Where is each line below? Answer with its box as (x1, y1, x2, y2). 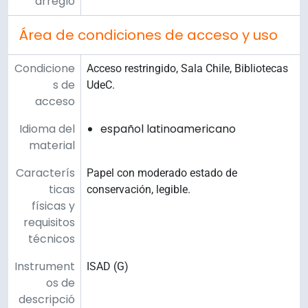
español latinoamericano (100, 120, 236, 137)
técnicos (28, 230, 75, 247)
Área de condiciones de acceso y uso (19, 25, 278, 45)
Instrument (14, 258, 75, 274)
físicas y (32, 197, 75, 214)
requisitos (23, 214, 75, 230)
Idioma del (19, 120, 75, 137)
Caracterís (16, 164, 75, 181)
